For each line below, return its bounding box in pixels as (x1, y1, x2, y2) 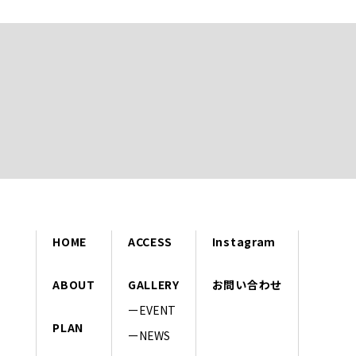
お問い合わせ (211, 277, 282, 293)
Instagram (211, 234, 277, 250)
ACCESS (127, 234, 173, 250)
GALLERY (127, 277, 180, 293)
